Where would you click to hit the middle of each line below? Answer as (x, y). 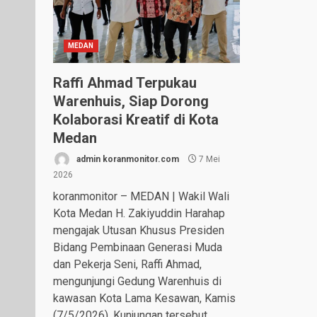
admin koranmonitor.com (127, 159)
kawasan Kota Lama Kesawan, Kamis (144, 298)
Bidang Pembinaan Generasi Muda (138, 247)
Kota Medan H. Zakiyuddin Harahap (139, 213)
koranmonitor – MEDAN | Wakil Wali (141, 196)
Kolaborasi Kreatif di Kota (136, 119)
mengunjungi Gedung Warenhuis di (137, 281)
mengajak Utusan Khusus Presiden (139, 230)
